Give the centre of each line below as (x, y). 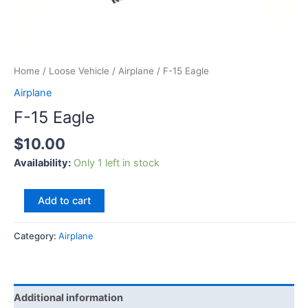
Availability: (42, 163)
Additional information (68, 297)
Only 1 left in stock (117, 163)
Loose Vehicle (79, 71)
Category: (36, 235)
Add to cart (64, 200)
